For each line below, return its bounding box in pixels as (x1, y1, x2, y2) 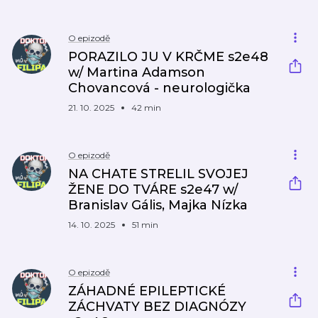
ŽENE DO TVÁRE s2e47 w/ (68, 182, 238, 197)
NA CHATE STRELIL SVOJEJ (68, 166, 248, 182)
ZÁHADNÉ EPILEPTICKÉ (68, 283, 226, 299)
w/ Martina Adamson (68, 65, 205, 80)
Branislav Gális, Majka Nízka (68, 197, 248, 213)
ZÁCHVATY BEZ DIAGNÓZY (68, 299, 246, 314)
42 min (131, 102, 161, 113)
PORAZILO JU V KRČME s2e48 (68, 49, 268, 65)
